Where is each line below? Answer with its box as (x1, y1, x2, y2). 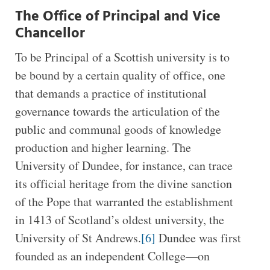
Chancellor (14, 22, 85, 46)
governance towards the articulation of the (14, 103, 220, 120)
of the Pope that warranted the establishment (14, 193, 233, 210)
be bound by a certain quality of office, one (14, 67, 225, 84)
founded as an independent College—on (14, 248, 210, 265)
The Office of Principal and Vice (14, 5, 221, 29)
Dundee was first (155, 230, 241, 246)
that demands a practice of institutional (14, 85, 207, 102)
